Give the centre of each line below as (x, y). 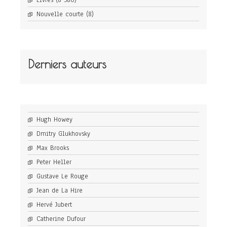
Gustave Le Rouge (62, 177)
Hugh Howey (54, 120)
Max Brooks (53, 148)
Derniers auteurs (67, 64)
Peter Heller (54, 162)
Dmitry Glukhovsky (63, 134)
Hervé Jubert (54, 205)
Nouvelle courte (60, 14)
